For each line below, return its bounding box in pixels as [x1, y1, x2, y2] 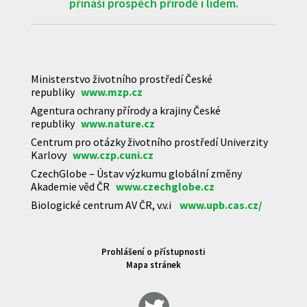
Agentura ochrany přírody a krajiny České [31, 103, 221, 117]
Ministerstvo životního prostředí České [31, 71, 212, 86]
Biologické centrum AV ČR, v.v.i [31, 197, 180, 212]
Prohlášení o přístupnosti [101, 245, 206, 258]
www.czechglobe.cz [116, 179, 214, 193]
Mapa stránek [126, 258, 181, 271]
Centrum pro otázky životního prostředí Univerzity [31, 134, 268, 149]
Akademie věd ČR [31, 179, 116, 193]
